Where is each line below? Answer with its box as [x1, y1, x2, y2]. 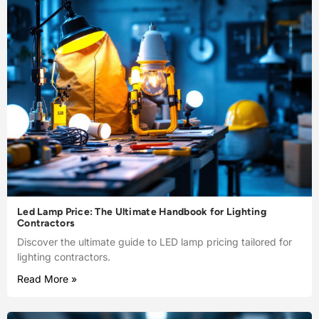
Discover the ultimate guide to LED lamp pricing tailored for [17, 236, 292, 249]
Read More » [17, 273, 77, 286]
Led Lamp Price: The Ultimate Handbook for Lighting [17, 206, 266, 219]
